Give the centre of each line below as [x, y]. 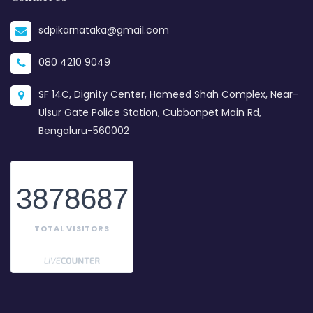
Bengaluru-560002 [84, 130]
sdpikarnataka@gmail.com [104, 30]
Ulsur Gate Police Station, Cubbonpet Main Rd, [150, 112]
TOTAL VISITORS [72, 228]
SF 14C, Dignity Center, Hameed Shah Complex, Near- [168, 94]
